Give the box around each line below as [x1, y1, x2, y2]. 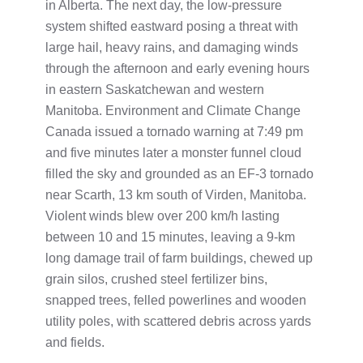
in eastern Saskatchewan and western [45, 82, 264, 96]
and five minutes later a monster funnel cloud [45, 145, 301, 160]
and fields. [45, 335, 105, 349]
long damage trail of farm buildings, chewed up [45, 250, 313, 265]
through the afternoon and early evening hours [45, 61, 310, 75]
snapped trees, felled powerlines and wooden [45, 293, 306, 307]
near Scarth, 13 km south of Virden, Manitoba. [45, 187, 306, 202]
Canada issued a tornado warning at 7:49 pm [45, 124, 303, 139]
